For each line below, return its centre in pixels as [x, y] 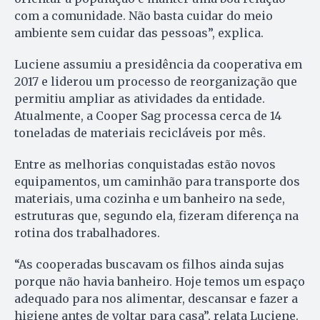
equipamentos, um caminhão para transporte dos [157, 182]
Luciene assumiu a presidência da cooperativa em [158, 65]
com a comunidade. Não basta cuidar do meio [144, 16]
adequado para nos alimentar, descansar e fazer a [156, 299]
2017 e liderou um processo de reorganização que [156, 82]
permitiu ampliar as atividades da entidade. [140, 99]
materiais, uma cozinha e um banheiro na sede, [150, 199]
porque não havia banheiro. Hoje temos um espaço [160, 282]
